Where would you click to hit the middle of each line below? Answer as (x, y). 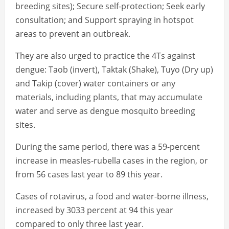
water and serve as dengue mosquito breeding (105, 111)
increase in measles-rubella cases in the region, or (112, 161)
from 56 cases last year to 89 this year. (89, 175)
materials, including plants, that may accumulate (109, 97)
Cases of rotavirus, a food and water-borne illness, (112, 197)
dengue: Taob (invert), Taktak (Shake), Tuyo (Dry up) (114, 70)
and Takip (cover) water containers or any (95, 84)
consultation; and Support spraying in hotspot (105, 20)
